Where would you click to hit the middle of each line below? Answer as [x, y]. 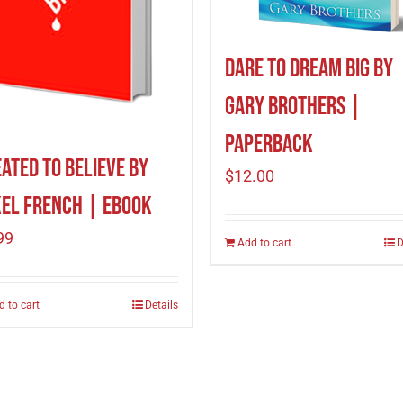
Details [161, 304]
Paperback [269, 144]
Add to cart [264, 243]
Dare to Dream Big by [309, 69]
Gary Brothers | [293, 107]
